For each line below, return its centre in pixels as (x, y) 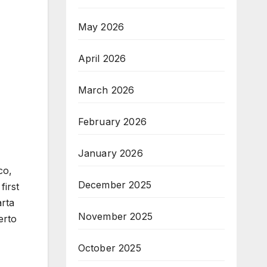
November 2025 (115, 216)
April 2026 (102, 58)
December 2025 (115, 184)
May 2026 (101, 27)
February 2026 (112, 121)
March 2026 (106, 90)
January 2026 (110, 153)
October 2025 (109, 248)
